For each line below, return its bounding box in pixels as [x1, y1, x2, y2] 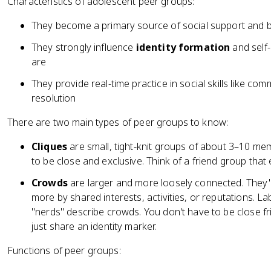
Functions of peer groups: [7, 244, 121, 257]
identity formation [135, 41, 230, 54]
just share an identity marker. [31, 220, 157, 233]
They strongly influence [31, 41, 136, 54]
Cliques [31, 140, 68, 153]
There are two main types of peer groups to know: [7, 116, 229, 129]
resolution [31, 91, 76, 105]
